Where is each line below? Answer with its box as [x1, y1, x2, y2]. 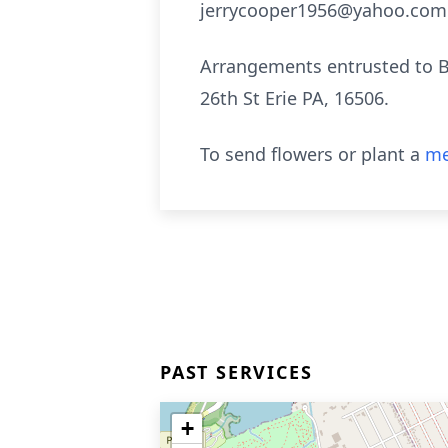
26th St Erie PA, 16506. [200, 86, 389, 110]
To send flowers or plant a [200, 142, 425, 166]
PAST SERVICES [160, 360, 313, 384]
